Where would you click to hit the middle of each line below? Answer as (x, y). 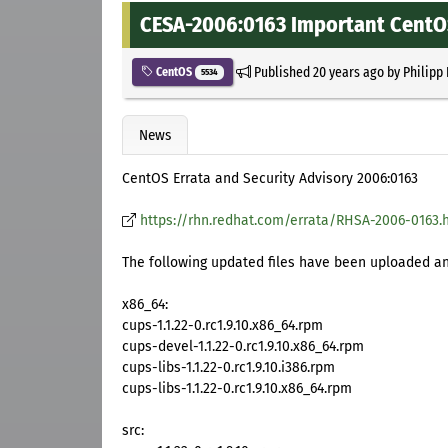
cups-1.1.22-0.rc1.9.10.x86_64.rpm (222, 326)
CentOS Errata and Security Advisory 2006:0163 (270, 179)
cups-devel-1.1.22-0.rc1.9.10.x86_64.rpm (243, 347)
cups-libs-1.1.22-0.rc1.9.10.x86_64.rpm (237, 389)
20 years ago (348, 71)
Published (281, 71)
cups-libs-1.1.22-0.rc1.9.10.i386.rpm (228, 368)
